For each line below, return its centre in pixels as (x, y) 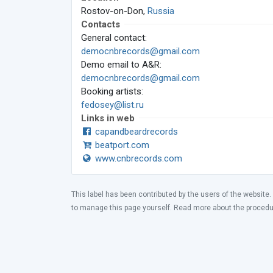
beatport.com (121, 145)
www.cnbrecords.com (138, 158)
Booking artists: (112, 91)
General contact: (114, 38)
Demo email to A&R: (121, 65)
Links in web (108, 118)
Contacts (101, 24)
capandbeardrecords (136, 132)
